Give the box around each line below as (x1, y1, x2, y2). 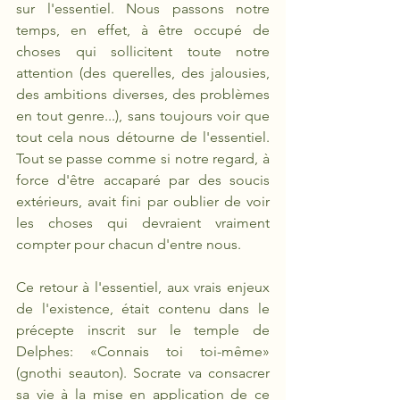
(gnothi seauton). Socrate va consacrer (16, 364, 270, 381)
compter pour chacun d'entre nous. (16, 236, 245, 253)
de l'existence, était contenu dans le (16, 300, 270, 317)
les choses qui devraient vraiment (16, 214, 270, 231)
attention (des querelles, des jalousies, (16, 64, 270, 81)
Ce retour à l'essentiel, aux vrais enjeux (16, 279, 270, 296)
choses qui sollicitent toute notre (16, 43, 270, 60)
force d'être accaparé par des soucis (16, 171, 270, 188)
